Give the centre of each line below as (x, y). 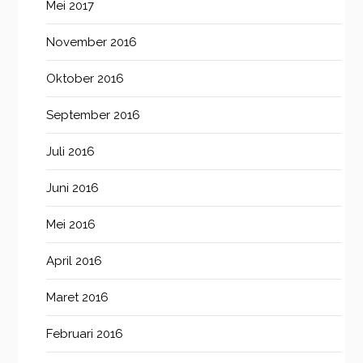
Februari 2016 (85, 334)
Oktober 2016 (85, 79)
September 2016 (94, 115)
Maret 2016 (78, 298)
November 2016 (92, 43)
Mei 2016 (71, 225)
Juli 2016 (71, 152)
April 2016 (75, 261)
